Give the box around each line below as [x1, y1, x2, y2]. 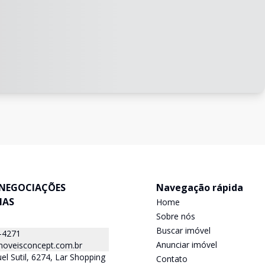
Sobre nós [156, 211, 195, 222]
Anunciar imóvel [156, 239, 217, 250]
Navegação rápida [156, 181, 243, 194]
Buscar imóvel [156, 225, 211, 236]
